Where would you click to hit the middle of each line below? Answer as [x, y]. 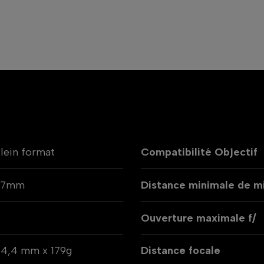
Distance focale [181, 251]
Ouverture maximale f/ [199, 218]
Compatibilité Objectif [199, 152]
